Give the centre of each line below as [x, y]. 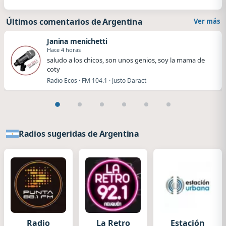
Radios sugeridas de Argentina [79, 134]
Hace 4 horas [64, 49]
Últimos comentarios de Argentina [74, 22]
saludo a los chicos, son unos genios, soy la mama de [126, 60]
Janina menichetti [77, 41]
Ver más [207, 21]
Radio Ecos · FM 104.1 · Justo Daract [97, 80]
